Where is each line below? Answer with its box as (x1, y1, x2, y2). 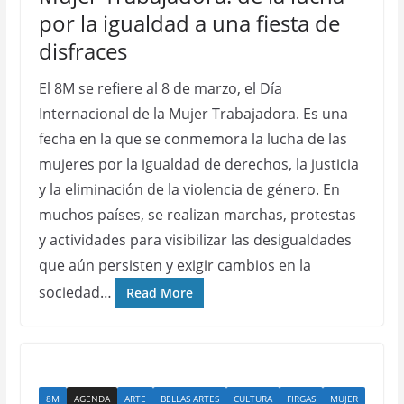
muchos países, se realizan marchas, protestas (38, 205, 356, 225)
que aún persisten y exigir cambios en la (38, 255, 311, 275)
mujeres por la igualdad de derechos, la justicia (38, 154, 359, 174)
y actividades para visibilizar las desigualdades (38, 230, 352, 250)
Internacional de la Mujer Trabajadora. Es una (38, 104, 348, 124)
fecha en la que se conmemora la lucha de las (38, 129, 347, 149)
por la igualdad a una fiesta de (38, 8, 340, 38)
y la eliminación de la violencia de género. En (38, 179, 340, 199)
